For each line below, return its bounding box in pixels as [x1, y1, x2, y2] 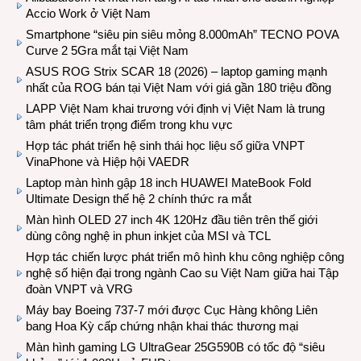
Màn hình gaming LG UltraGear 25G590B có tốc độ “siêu [26, 340, 325, 354]
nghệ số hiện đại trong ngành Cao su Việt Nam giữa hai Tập [26, 266, 338, 280]
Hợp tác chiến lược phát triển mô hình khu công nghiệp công [26, 250, 344, 263]
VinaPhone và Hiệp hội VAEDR [26, 155, 189, 168]
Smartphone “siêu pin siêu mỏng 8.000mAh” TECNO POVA [26, 27, 338, 41]
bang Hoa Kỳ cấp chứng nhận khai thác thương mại [26, 319, 298, 333]
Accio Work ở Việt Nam [26, 6, 151, 20]
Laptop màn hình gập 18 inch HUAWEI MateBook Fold [26, 176, 311, 189]
